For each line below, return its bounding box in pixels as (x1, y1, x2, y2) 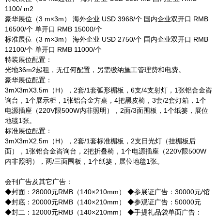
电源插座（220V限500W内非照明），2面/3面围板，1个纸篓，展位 (5, 107, 208, 114)
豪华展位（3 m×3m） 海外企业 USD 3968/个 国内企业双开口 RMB (5, 15, 208, 23)
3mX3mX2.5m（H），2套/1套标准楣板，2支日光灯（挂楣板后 (5, 137, 196, 145)
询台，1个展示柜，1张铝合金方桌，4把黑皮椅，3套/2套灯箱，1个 (5, 96, 206, 104)
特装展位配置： (5, 56, 52, 63)
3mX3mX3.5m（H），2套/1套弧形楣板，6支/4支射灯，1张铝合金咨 (5, 86, 212, 94)
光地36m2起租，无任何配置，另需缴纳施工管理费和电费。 (5, 66, 185, 74)
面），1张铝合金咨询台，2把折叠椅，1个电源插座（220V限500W (5, 147, 206, 155)
